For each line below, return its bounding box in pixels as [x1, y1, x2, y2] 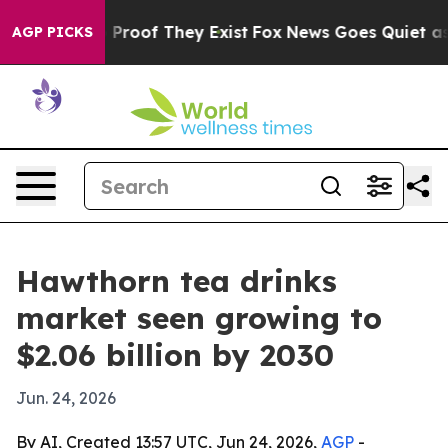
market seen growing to [16, 299, 382, 337]
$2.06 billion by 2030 [16, 336, 334, 374]
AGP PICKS [12, 23, 93, 41]
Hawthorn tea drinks [16, 262, 337, 300]
